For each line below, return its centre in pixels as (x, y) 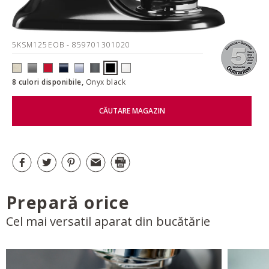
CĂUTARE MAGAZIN (132, 111)
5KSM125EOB (39, 45)
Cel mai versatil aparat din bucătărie (108, 221)
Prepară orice (68, 202)
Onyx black (106, 82)
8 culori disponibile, (49, 82)
